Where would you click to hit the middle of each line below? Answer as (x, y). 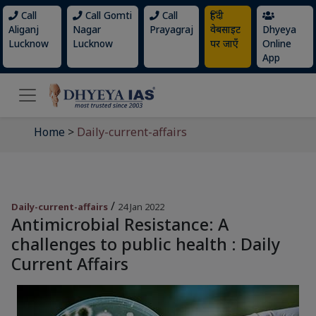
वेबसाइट (225, 29)
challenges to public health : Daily (146, 244)
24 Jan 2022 (141, 207)
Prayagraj (171, 29)
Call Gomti (107, 15)
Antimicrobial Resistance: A (120, 224)
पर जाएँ (224, 43)
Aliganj (24, 29)
